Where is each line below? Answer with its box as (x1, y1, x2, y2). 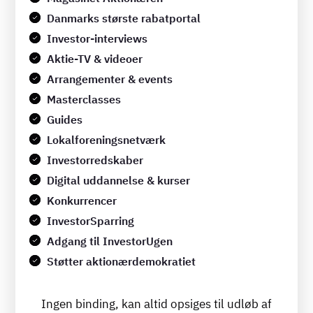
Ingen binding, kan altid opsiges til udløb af (41, 296, 272, 312)
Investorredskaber (47, 152, 144, 167)
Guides (47, 112, 83, 126)
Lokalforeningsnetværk (47, 132, 166, 147)
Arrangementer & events (47, 71, 173, 86)
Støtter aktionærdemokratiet (47, 254, 196, 268)
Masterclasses (47, 92, 122, 106)
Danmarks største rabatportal (47, 10, 201, 25)
